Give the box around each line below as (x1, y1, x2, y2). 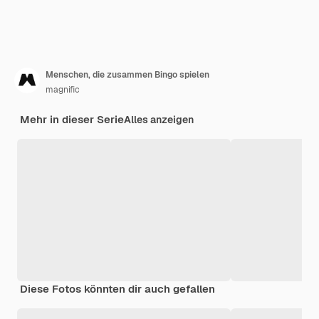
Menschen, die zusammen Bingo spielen (46, 69, 209, 81)
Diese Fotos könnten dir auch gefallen (20, 282, 215, 296)
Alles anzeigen (124, 113, 194, 127)
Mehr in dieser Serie (20, 113, 124, 127)
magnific (46, 84, 80, 96)
